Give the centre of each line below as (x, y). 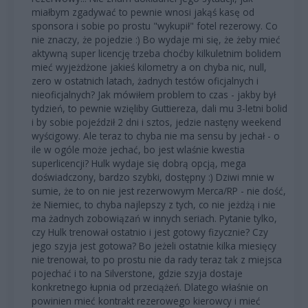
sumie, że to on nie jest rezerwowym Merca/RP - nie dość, (159, 190)
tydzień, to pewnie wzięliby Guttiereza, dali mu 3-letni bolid (159, 108)
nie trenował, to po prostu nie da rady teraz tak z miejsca (157, 259)
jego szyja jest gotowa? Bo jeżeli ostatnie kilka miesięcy (154, 245)
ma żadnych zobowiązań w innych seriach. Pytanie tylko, (154, 218)
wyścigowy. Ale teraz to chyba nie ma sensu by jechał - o (156, 135)
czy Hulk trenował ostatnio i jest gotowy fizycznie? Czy (150, 232)
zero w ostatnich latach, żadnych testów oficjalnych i (145, 80)
